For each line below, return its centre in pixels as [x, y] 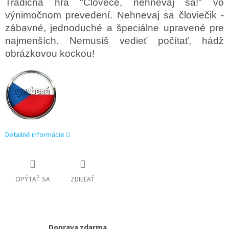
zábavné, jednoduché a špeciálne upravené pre [114, 28]
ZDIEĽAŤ [83, 179]
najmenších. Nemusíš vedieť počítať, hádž [114, 41]
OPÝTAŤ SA [33, 179]
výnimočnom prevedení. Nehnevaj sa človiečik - [114, 15]
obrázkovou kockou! [50, 54]
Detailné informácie [35, 135]
